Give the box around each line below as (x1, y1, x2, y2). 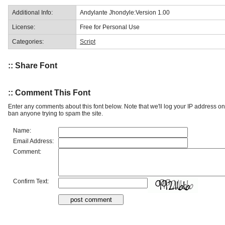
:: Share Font (8, 61, 57, 70)
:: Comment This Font (8, 88, 90, 97)
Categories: (12, 38, 44, 45)
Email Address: (13, 137, 54, 145)
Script (80, 38, 95, 45)
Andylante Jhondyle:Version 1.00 (80, 9, 170, 16)
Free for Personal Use (80, 23, 140, 31)
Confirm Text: (13, 177, 49, 185)
